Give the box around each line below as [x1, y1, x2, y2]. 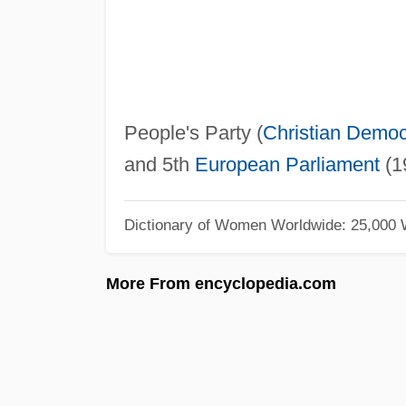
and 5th [123, 152, 195, 176]
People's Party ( [123, 121, 263, 144]
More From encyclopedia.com [106, 274, 336, 293]
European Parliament [194, 152, 380, 176]
